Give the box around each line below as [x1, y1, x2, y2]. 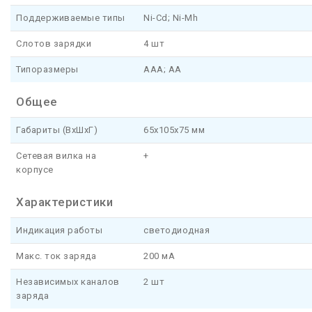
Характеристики [16, 195, 113, 210]
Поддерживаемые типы [16, 13, 125, 24]
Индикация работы [16, 225, 102, 236]
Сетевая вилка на [16, 150, 96, 162]
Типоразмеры [16, 64, 79, 75]
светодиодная [143, 225, 210, 236]
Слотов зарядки [16, 38, 91, 49]
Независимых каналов [16, 276, 120, 288]
